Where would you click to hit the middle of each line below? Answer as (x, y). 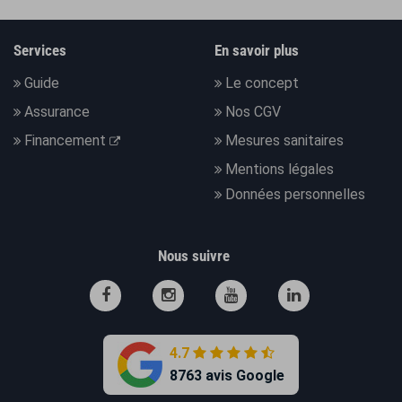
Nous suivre (194, 255)
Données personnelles (295, 194)
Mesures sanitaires (284, 140)
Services (40, 50)
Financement (67, 140)
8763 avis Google (227, 376)
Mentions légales (280, 169)
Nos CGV (253, 111)
